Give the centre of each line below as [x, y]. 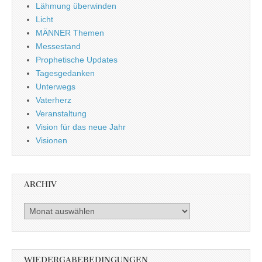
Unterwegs [56, 86]
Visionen [51, 140]
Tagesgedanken [65, 73]
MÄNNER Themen [70, 32]
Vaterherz [54, 100]
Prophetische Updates [77, 59]
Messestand [58, 46]
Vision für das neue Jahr [81, 127]
